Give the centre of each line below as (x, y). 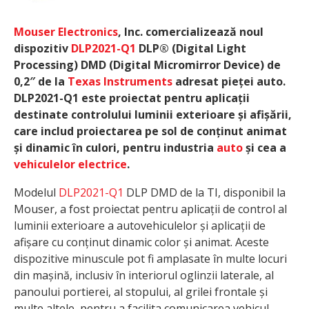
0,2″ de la (41, 82)
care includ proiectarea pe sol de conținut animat (150, 131)
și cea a (265, 148)
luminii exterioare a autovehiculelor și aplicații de (140, 226)
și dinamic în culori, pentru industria (115, 148)
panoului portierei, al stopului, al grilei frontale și (141, 292)
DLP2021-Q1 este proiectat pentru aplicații (132, 98)
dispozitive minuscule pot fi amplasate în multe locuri (150, 259)
